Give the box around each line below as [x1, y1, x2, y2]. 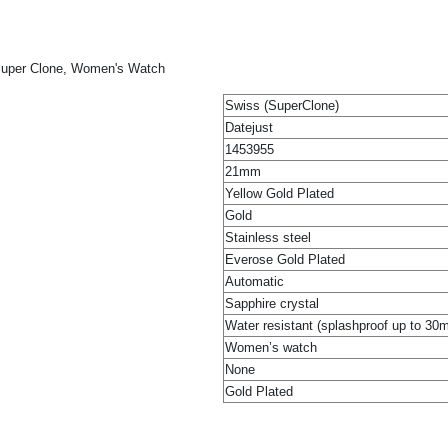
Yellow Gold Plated [225, 185, 334, 201]
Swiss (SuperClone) [225, 97, 339, 113]
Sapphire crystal [225, 295, 319, 311]
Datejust [225, 119, 273, 135]
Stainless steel [225, 229, 311, 245]
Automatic [225, 273, 284, 289]
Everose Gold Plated [225, 251, 345, 267]
